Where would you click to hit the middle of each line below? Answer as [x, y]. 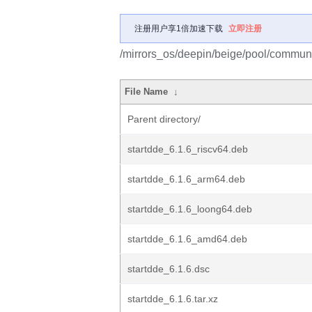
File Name [147, 92]
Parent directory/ [164, 119]
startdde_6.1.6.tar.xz [173, 299]
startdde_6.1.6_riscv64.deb [188, 149]
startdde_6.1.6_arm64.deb [186, 179]
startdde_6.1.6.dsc [169, 269]
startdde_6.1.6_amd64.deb [187, 239]
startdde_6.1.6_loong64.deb [190, 209]
